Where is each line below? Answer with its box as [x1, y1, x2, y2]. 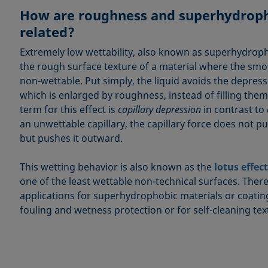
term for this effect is [19, 102, 118, 116]
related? [19, 22, 75, 41]
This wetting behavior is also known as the [19, 160, 214, 173]
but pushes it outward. [19, 131, 123, 145]
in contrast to [203, 102, 267, 116]
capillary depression [117, 102, 203, 116]
